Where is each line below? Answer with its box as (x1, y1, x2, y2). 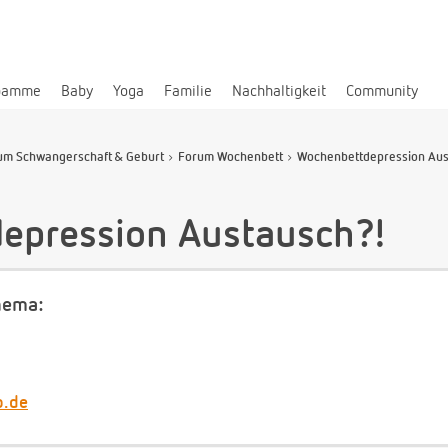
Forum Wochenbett (178, 150, 283, 164)
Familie (164, 83, 212, 100)
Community (346, 83, 418, 100)
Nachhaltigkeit (232, 83, 326, 100)
